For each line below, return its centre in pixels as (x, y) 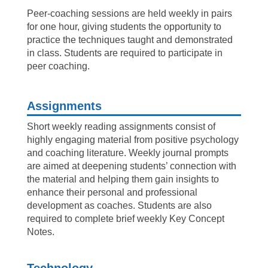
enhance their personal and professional (112, 192)
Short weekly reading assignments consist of (121, 126)
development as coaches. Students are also (119, 205)
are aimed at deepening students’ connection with (131, 166)
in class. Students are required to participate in (124, 53)
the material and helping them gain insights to (123, 179)
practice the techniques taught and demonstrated (130, 39)
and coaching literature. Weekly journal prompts (127, 153)
